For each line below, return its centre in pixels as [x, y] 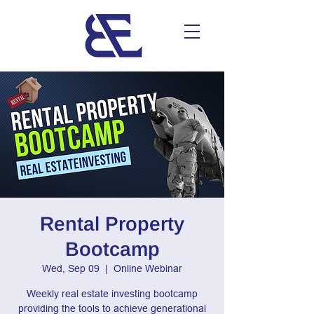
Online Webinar [148, 268]
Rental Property [112, 224]
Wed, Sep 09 [71, 268]
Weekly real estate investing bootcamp [112, 294]
